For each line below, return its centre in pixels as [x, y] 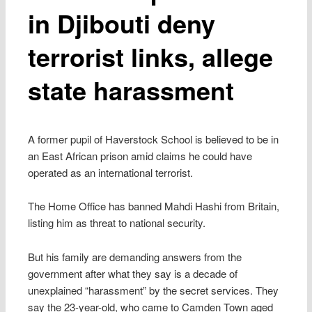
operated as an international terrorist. [111, 172]
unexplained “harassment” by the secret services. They [154, 290]
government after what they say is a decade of [133, 273]
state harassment [131, 89]
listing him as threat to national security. [117, 223]
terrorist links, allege [151, 56]
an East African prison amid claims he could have [140, 155]
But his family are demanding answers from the [135, 256]
